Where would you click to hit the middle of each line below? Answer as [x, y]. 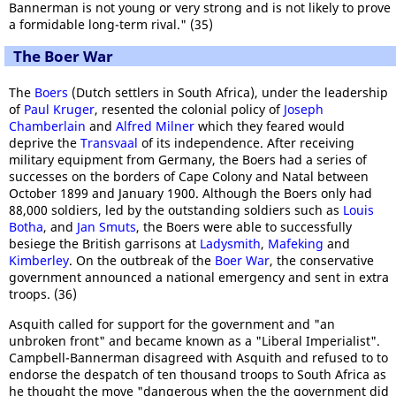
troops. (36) [43, 293]
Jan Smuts [107, 226]
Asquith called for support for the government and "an [172, 324]
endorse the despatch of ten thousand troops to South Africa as [198, 374]
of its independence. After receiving [246, 142]
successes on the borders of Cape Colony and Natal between [189, 176]
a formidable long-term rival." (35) [111, 24]
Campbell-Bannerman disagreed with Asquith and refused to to [198, 357]
